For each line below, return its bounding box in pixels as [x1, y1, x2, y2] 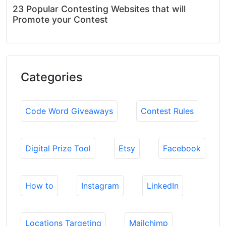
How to [25, 180, 53, 191]
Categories [21, 69, 83, 84]
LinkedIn [147, 180, 179, 191]
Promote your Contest [13, 14, 108, 25]
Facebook [163, 143, 201, 153]
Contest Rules [141, 105, 194, 116]
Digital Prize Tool [25, 143, 91, 153]
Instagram [81, 180, 119, 191]
